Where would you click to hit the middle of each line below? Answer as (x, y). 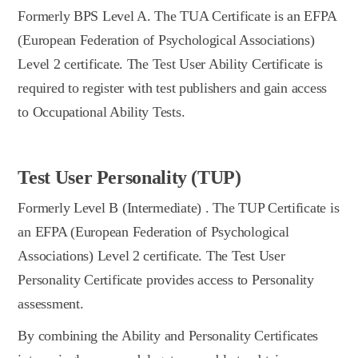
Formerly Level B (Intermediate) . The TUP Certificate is (179, 207)
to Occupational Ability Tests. (101, 111)
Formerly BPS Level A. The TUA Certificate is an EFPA (177, 16)
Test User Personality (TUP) (129, 177)
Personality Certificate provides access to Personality (166, 279)
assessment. (51, 303)
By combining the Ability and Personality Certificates (168, 335)
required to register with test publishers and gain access (173, 88)
